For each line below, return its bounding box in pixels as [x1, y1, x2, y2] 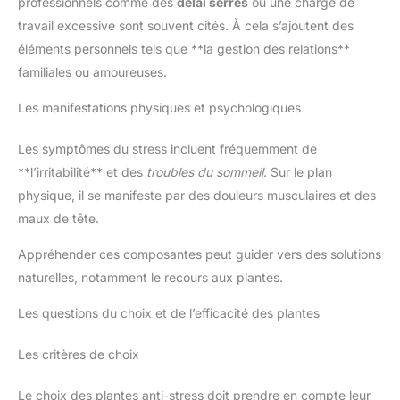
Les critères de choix [18, 346, 139, 362]
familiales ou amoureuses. [18, 63, 167, 79]
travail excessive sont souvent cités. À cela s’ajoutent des [18, 17, 354, 33]
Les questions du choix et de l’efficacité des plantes [18, 304, 320, 321]
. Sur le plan [263, 163, 332, 179]
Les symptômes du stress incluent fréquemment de [18, 140, 317, 156]
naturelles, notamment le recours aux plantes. [18, 269, 283, 285]
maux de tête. [18, 210, 99, 226]
